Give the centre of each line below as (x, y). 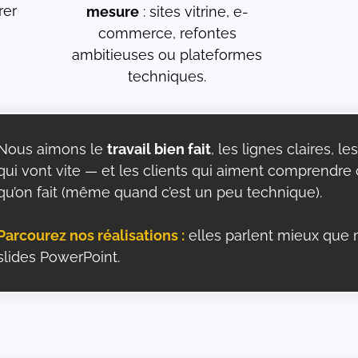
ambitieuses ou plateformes (167, 55)
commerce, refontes (167, 33)
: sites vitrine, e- (193, 12)
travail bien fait (159, 149)
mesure (112, 12)
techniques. (167, 76)
